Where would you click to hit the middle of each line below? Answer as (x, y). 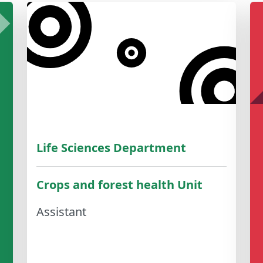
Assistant (61, 212)
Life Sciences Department (111, 148)
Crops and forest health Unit (119, 185)
